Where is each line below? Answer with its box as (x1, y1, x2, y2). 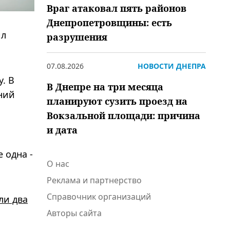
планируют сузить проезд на (47, 95, 187, 107)
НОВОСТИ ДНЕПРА (138, 61, 206, 71)
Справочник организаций (47, 191, 151, 202)
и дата (47, 124, 78, 136)
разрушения (47, 31, 107, 43)
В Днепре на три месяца (47, 81, 163, 93)
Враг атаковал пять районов (47, 2, 186, 14)
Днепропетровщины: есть (47, 16, 172, 29)
